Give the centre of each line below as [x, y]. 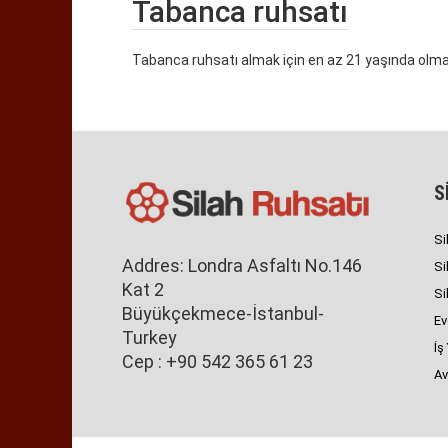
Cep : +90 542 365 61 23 [217, 362]
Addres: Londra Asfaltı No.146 [242, 266]
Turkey [149, 338]
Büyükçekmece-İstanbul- [223, 314]
